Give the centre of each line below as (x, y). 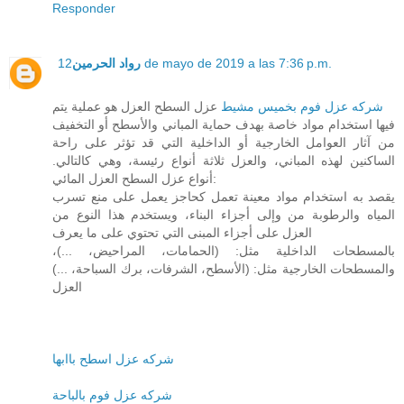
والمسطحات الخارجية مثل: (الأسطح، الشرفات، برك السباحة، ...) (224, 269)
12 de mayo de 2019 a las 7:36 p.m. (236, 64)
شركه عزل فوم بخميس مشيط (300, 107)
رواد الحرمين (106, 64)
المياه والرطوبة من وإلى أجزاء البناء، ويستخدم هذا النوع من (224, 215)
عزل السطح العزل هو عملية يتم (135, 107)
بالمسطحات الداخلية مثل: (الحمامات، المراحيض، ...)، (224, 251)
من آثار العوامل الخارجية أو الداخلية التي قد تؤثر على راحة (224, 143)
